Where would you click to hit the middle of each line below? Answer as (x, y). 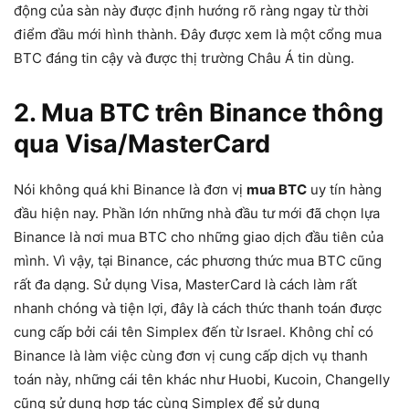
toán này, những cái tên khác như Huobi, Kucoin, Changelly (202, 379)
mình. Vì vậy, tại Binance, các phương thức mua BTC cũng (198, 261)
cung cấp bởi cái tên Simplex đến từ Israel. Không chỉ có (194, 332)
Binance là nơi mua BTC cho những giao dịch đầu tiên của (199, 237)
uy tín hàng (344, 189)
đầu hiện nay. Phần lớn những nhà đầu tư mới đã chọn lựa (197, 213)
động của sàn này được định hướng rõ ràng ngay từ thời (191, 10)
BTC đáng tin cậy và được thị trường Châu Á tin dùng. (184, 58)
